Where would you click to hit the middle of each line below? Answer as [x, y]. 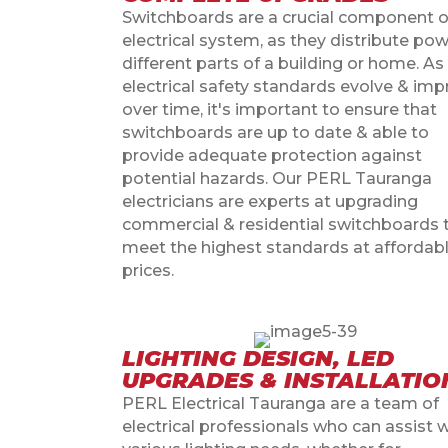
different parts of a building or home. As [283, 63]
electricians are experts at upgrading [270, 201]
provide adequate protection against [272, 155]
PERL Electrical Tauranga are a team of [280, 403]
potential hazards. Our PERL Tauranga [277, 178]
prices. [148, 270]
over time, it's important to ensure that [279, 109]
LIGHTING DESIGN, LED [258, 358]
